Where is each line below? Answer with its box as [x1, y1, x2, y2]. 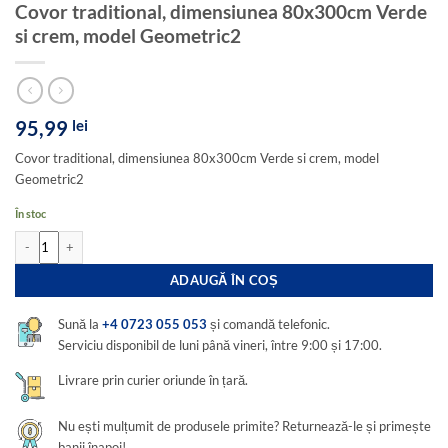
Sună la [58, 316, 103, 333]
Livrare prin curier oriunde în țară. [58, 371, 249, 388]
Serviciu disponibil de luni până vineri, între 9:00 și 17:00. [58, 337, 383, 354]
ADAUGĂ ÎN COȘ [169, 271, 279, 288]
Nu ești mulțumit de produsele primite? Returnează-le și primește [58, 417, 432, 434]
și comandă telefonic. [207, 316, 331, 333]
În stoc [15, 207, 46, 221]
